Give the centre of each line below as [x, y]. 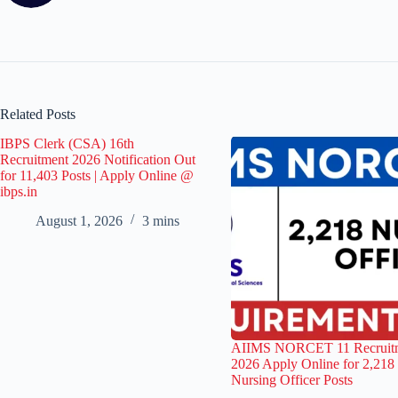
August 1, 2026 [79, 220]
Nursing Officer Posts [292, 379]
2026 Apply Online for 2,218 [313, 363]
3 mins [161, 220]
